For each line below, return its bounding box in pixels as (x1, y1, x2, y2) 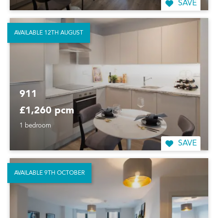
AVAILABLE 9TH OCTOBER (14, 170, 85, 177)
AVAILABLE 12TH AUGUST (14, 30, 83, 36)
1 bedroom (19, 123, 51, 129)
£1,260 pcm (19, 106, 74, 116)
